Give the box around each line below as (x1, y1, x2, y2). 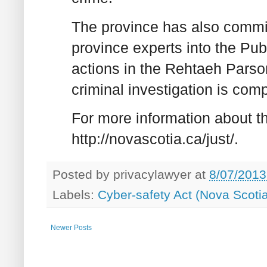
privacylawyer (113, 167, 191, 181)
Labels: (52, 187, 98, 201)
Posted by (52, 167, 113, 181)
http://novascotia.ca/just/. (72, 130, 238, 147)
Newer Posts (51, 223, 92, 232)
